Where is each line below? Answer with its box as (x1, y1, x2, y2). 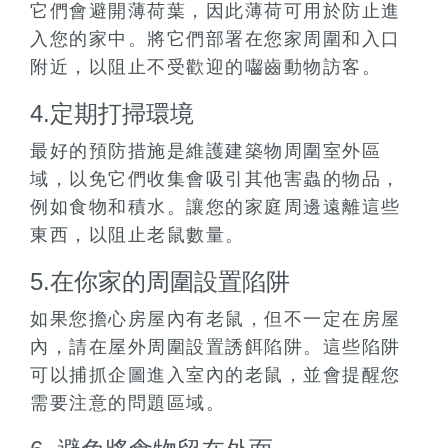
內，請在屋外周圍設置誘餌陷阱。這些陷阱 (30, 337, 401, 358)
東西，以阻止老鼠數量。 (30, 225, 245, 246)
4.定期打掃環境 (30, 100, 194, 128)
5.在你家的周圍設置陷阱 (30, 268, 290, 296)
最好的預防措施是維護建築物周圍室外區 (30, 141, 381, 162)
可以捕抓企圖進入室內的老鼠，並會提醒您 (30, 365, 401, 386)
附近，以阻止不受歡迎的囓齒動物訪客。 (30, 57, 381, 78)
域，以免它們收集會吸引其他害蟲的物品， (30, 169, 401, 190)
